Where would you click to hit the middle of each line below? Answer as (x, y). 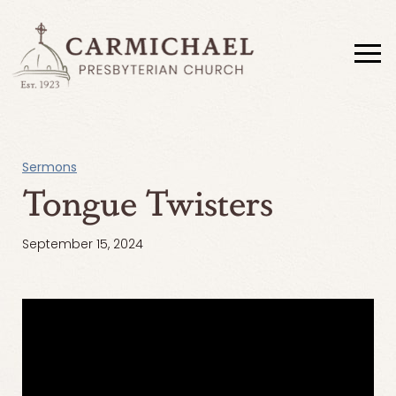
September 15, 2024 (83, 245)
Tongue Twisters (148, 202)
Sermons (49, 168)
